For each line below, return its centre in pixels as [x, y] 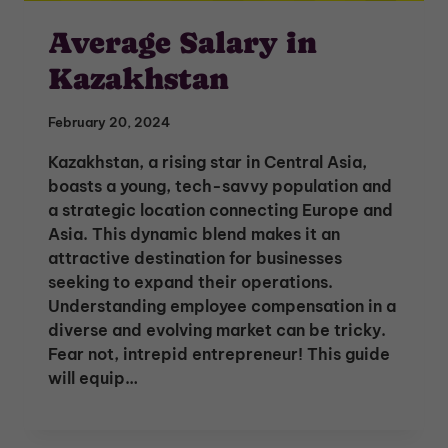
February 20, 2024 [109, 121]
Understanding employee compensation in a [222, 305]
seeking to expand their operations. [190, 281]
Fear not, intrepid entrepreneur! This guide [219, 353]
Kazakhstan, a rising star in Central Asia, [207, 161]
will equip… [93, 377]
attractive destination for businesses [195, 257]
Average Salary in [182, 43]
